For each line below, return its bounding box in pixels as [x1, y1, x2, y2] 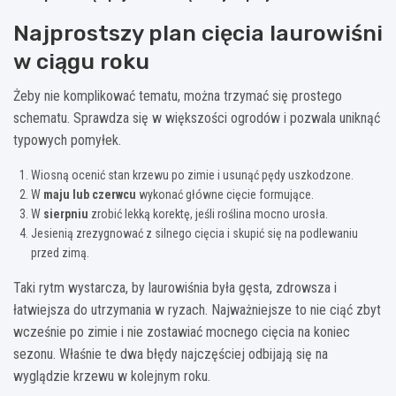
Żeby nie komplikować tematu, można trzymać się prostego [13, 87, 342, 104]
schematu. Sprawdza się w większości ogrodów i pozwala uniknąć [13, 109, 380, 126]
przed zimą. [31, 245, 89, 260]
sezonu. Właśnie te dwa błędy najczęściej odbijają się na [13, 345, 328, 362]
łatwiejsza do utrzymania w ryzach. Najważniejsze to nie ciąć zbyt [13, 301, 381, 318]
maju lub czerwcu [43, 187, 136, 202]
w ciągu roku [13, 48, 149, 74]
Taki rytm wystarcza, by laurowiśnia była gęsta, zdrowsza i [13, 278, 337, 296]
